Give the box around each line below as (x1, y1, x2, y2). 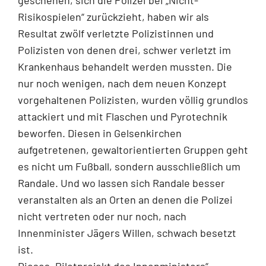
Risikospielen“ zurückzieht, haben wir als (18, 9, 209, 23)
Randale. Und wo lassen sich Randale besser (18, 176, 225, 189)
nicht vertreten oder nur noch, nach (18, 209, 186, 223)
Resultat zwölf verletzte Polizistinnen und (18, 26, 214, 40)
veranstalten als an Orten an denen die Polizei (18, 192, 233, 206)
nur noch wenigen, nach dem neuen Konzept (18, 76, 227, 90)
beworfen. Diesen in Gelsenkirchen (18, 126, 182, 140)
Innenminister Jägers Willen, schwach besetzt (18, 226, 236, 239)
